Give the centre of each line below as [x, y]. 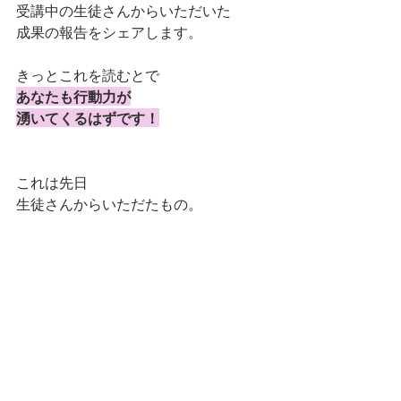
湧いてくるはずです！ [88, 117]
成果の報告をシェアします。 [109, 31]
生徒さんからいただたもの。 [109, 203]
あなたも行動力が [73, 96]
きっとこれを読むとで [88, 74]
